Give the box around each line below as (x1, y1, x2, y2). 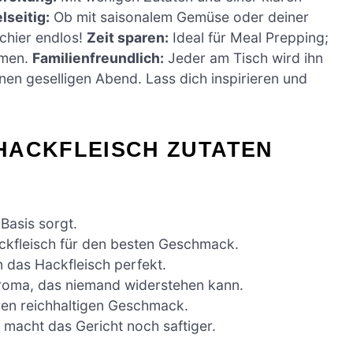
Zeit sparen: (87, 28, 169, 46)
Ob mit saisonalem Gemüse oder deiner (50, 8, 309, 25)
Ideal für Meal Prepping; (169, 28, 329, 46)
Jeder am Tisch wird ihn (164, 49, 323, 66)
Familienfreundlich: (32, 49, 164, 66)
